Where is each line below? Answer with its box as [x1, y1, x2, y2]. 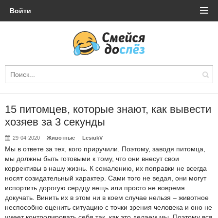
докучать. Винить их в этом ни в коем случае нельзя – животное [5, 194, 209, 201]
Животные [47, 135, 75, 141]
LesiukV [82, 135, 103, 141]
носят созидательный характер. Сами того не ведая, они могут [5, 174, 206, 182]
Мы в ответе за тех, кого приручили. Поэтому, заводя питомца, [5, 145, 205, 153]
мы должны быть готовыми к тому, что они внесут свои [5, 155, 179, 163]
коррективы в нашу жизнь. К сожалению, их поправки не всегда [5, 164, 207, 172]
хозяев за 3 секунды [5, 116, 105, 128]
